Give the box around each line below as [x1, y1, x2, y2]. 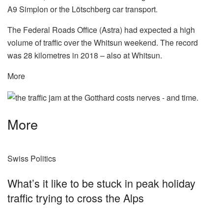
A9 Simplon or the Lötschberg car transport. [7, 3, 158, 15]
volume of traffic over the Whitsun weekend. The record [7, 37, 198, 49]
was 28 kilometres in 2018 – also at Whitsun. [7, 50, 162, 61]
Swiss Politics [7, 153, 56, 165]
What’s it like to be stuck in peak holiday [7, 175, 195, 191]
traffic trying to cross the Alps [7, 190, 144, 205]
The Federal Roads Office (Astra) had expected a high [7, 24, 195, 36]
